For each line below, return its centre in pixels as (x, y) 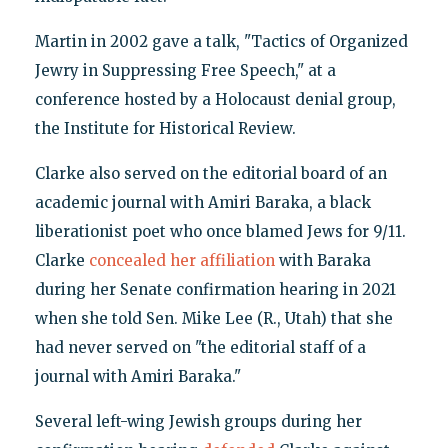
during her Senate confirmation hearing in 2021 (215, 290)
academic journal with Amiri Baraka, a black (202, 203)
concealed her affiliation (181, 261)
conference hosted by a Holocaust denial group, (215, 100)
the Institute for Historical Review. (165, 129)
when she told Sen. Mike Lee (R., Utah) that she (213, 319)
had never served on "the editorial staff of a (200, 348)
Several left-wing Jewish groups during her (198, 422)
